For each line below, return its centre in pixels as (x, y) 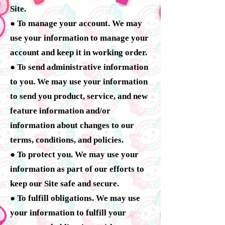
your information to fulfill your (68, 212)
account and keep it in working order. (79, 52)
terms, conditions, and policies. (67, 140)
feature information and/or (60, 110)
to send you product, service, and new (79, 96)
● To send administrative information (79, 67)
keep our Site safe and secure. (65, 183)
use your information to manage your (79, 38)
